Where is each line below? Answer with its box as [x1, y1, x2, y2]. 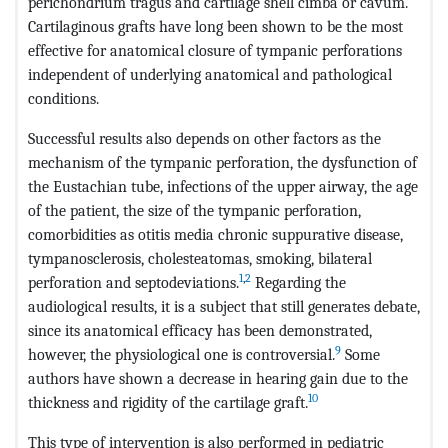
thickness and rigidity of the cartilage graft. [28, 392, 308, 412]
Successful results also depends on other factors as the [28, 128, 381, 148]
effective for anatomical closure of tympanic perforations [28, 40, 402, 60]
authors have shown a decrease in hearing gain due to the [28, 368, 408, 388]
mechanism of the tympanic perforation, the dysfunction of [28, 152, 417, 172]
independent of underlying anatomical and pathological [28, 64, 392, 84]
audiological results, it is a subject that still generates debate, [28, 296, 420, 316]
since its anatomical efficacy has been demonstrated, [28, 320, 372, 340]
